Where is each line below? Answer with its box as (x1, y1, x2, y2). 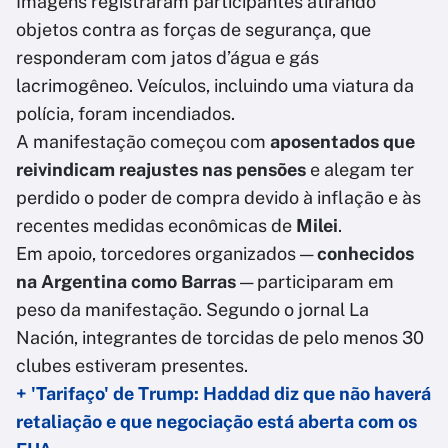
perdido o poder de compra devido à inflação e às (16, 187, 421, 209)
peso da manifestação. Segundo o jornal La (16, 299, 369, 321)
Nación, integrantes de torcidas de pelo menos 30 (16, 327, 424, 349)
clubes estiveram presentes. (16, 355, 248, 377)
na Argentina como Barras (16, 271, 236, 293)
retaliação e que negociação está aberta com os (16, 411, 417, 433)
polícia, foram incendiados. (16, 103, 235, 125)
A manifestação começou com (16, 131, 270, 153)
